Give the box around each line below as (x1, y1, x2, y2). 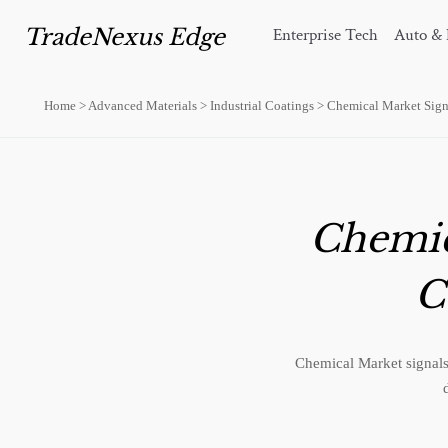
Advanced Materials (88, 97, 197, 113)
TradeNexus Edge (24, 23, 225, 52)
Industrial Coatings (210, 97, 314, 113)
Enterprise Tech (273, 24, 379, 47)
